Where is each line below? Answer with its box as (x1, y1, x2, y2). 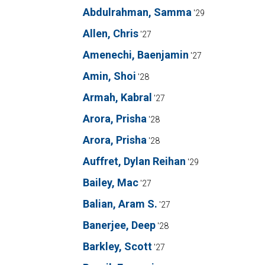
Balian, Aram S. (83, 198, 157, 210)
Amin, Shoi (83, 70, 136, 82)
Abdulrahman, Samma (83, 6, 192, 18)
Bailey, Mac (83, 176, 138, 189)
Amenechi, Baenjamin (83, 49, 189, 61)
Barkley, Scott (83, 240, 152, 253)
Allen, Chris (83, 27, 138, 40)
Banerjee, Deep (83, 219, 156, 231)
